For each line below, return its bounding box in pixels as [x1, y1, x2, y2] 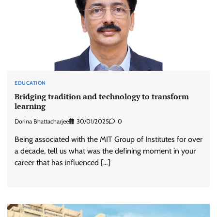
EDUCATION [15, 79, 46, 86]
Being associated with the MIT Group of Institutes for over [15, 135, 202, 144]
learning [15, 101, 46, 112]
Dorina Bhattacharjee [15, 118, 69, 125]
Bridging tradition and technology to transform [15, 91, 189, 102]
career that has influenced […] [15, 158, 110, 168]
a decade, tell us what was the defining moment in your [15, 146, 196, 156]
